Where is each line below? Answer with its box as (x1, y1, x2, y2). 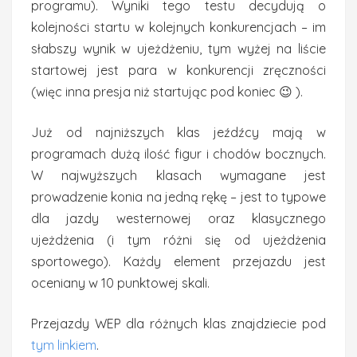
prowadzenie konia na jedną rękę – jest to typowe (31, 189, 326, 205)
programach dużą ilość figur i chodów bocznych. (31, 146, 326, 162)
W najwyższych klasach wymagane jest (31, 167, 326, 183)
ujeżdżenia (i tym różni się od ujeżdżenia (31, 232, 326, 248)
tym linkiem (31, 337, 96, 353)
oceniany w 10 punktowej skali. (31, 275, 210, 291)
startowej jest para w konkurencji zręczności (31, 62, 326, 78)
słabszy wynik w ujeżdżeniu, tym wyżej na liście (31, 41, 326, 57)
